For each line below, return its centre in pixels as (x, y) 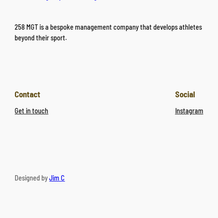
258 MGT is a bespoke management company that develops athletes (109, 27)
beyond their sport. (41, 37)
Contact (28, 94)
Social (185, 94)
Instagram (189, 110)
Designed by (32, 178)
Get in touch (32, 110)
